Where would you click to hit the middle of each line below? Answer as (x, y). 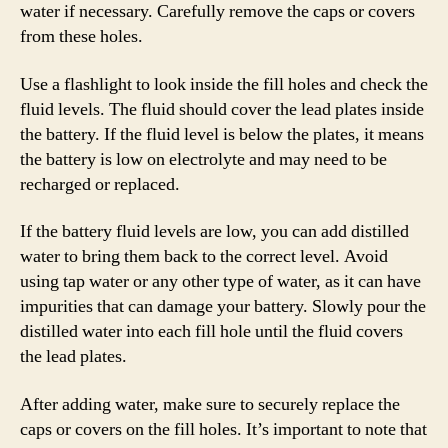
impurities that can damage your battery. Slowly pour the (223, 306)
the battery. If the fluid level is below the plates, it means (222, 134)
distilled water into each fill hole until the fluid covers (211, 331)
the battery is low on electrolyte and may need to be (203, 159)
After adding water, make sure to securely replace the (210, 404)
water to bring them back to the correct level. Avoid (204, 256)
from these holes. (81, 36)
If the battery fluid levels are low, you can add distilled (214, 231)
